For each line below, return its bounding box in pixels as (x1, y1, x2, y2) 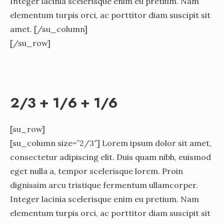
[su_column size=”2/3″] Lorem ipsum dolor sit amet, (10, 137, 211, 148)
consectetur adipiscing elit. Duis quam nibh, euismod (10, 151, 211, 162)
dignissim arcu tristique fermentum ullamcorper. (10, 179, 198, 190)
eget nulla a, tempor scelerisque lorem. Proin (10, 165, 183, 176)
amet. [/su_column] (10, 23, 87, 34)
